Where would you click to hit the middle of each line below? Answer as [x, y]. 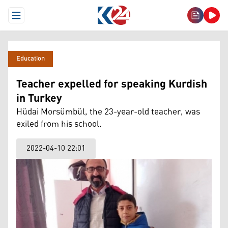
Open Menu [34, 19]
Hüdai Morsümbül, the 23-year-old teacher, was [108, 112]
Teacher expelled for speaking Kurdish [112, 84]
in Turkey [39, 99]
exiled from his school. [59, 124]
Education [31, 59]
